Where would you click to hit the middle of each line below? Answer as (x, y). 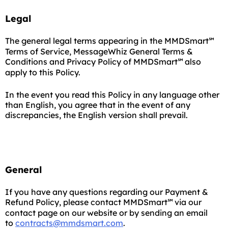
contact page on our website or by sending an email (106, 213)
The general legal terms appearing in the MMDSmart (107, 41)
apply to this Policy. (43, 72)
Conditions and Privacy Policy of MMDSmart (91, 62)
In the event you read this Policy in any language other (112, 95)
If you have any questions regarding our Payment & (107, 192)
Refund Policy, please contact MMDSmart (86, 202)
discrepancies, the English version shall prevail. (96, 115)
